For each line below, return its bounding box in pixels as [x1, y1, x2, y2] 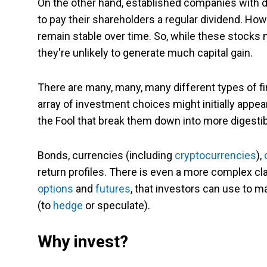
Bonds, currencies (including [38, 149, 175, 162]
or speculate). [83, 199, 150, 212]
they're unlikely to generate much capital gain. [38, 46, 253, 60]
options [38, 182, 73, 195]
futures [95, 182, 131, 195]
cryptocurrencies [175, 149, 256, 162]
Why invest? [38, 232, 128, 252]
